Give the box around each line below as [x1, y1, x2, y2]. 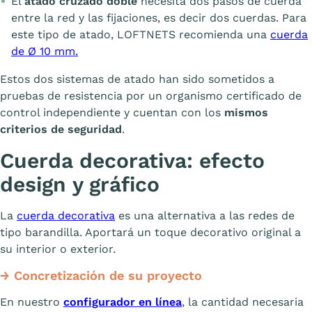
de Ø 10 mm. [11, 45, 78, 58]
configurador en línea [63, 295, 182, 309]
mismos [224, 106, 268, 120]
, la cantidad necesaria [182, 295, 304, 309]
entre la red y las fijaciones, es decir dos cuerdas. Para [11, 11, 306, 25]
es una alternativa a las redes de [115, 209, 295, 223]
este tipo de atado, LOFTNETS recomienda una [11, 28, 270, 42]
